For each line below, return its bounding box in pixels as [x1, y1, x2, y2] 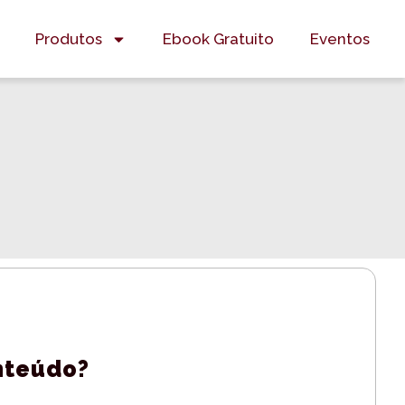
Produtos [35, 30, 102, 48]
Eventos [310, 30, 370, 48]
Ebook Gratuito [163, 30, 274, 48]
